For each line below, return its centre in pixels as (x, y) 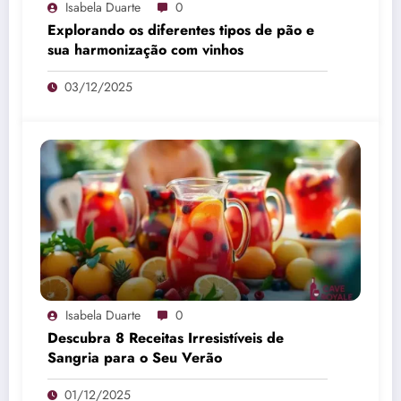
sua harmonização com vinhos (145, 49)
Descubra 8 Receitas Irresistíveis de (166, 337)
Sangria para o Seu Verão (135, 357)
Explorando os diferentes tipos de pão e (181, 30)
